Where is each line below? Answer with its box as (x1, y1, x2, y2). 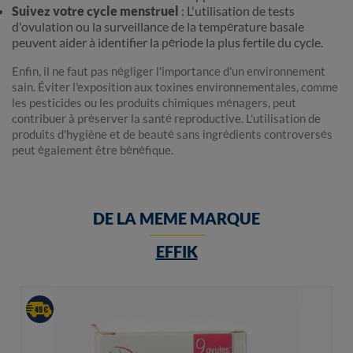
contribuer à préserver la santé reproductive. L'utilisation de (12, 111, 321, 126)
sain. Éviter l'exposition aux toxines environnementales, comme (12, 80, 338, 95)
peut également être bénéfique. (12, 143, 173, 158)
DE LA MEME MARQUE (93, 209, 260, 229)
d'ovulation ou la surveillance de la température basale (12, 19, 304, 35)
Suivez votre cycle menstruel (12, 3, 179, 19)
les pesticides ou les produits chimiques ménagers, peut (12, 95, 296, 110)
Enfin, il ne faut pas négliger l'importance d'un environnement (12, 64, 325, 79)
